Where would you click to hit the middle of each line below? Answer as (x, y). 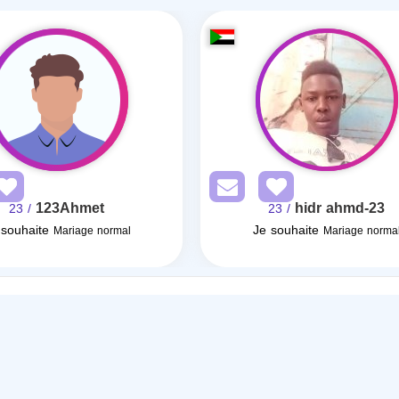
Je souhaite (285, 230)
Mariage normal (92, 231)
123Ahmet (70, 208)
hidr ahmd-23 (340, 208)
